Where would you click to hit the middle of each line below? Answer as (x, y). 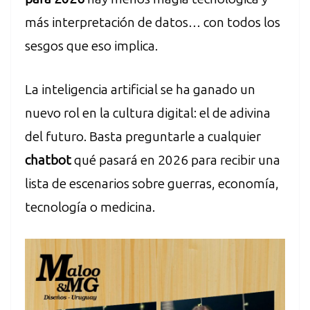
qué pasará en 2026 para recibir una (177, 160)
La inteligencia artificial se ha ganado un (140, 89)
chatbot (49, 160)
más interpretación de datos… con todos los (153, 23)
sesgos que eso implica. (91, 46)
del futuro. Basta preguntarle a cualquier (143, 136)
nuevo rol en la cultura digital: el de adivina (148, 113)
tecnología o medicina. (90, 207)
